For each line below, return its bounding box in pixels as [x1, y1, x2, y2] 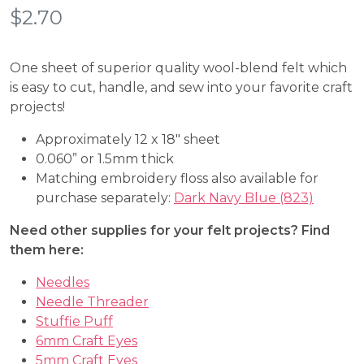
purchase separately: [36, 190, 174, 206]
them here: [10, 242, 84, 258]
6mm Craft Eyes [36, 333, 137, 349]
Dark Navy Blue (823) [174, 190, 314, 206]
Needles [36, 275, 89, 290]
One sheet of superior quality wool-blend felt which [10, 60, 347, 76]
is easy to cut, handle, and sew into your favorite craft [10, 80, 353, 95]
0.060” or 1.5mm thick [36, 151, 174, 167]
